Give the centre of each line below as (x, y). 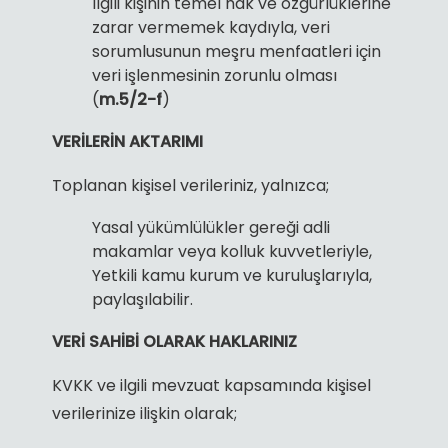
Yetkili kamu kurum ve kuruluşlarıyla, (231, 275)
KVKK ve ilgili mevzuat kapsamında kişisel (211, 385)
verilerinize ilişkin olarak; (144, 413)
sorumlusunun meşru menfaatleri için (236, 51)
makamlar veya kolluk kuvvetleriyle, (231, 251)
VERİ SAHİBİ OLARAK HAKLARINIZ (174, 341)
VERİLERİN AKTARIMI (127, 141)
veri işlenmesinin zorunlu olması (214, 75)
